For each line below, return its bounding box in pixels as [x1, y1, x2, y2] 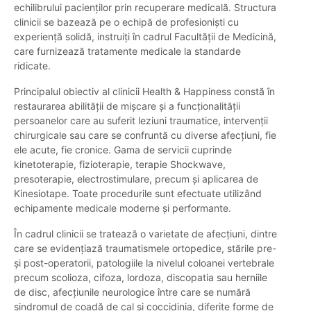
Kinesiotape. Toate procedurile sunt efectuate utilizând [14, 187, 262, 200]
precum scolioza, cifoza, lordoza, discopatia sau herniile [14, 271, 267, 284]
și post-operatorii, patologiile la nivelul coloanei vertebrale [14, 257, 274, 269]
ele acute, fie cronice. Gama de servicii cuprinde [14, 144, 232, 156]
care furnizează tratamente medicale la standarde [14, 45, 241, 58]
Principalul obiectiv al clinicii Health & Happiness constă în [14, 85, 275, 98]
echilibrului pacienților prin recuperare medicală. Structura [14, 1, 276, 14]
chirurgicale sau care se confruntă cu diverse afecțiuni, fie [14, 129, 276, 142]
